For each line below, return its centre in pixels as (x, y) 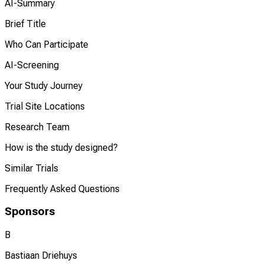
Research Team (37, 127)
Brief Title (25, 24)
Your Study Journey (44, 85)
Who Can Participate (47, 44)
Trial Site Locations (45, 106)
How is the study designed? (61, 147)
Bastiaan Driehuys (41, 256)
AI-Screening (32, 65)
